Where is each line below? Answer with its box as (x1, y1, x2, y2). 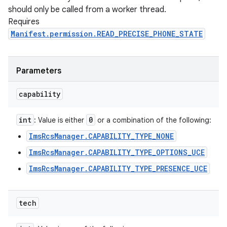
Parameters (16, 66, 61, 76)
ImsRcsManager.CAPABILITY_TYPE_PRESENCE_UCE (29, 164, 207, 173)
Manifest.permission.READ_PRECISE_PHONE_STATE (11, 29, 203, 39)
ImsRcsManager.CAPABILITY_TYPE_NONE (29, 131, 174, 141)
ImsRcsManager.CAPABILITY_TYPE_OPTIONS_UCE (29, 147, 205, 157)
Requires (8, 17, 40, 27)
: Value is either (34, 116, 86, 125)
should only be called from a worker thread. (8, 5, 166, 15)
